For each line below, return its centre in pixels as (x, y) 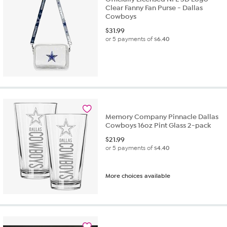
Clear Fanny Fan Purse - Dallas (154, 8)
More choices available (138, 176)
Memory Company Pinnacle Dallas (162, 117)
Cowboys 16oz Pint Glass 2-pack (158, 126)
